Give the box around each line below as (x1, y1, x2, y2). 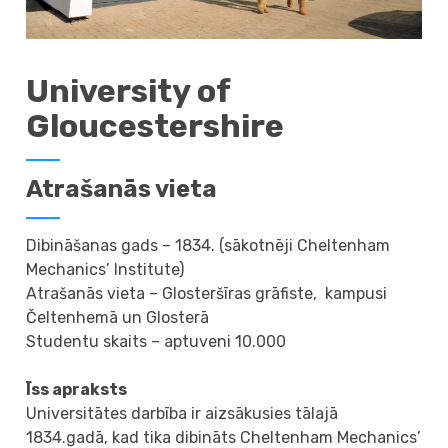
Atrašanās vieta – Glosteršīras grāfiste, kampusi (26, 283, 388, 303)
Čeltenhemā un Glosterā (26, 307, 210, 327)
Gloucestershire (26, 106, 285, 145)
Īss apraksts (26, 379, 128, 399)
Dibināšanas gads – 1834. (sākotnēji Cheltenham (26, 235, 391, 255)
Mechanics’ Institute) (26, 259, 185, 279)
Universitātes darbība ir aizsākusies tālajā (26, 403, 339, 423)
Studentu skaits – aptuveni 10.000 (26, 331, 287, 351)
